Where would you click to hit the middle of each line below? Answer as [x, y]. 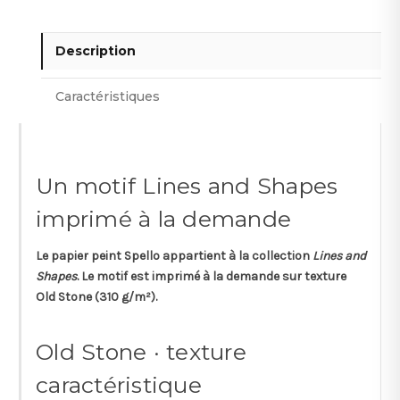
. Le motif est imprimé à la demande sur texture [212, 276]
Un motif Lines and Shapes [187, 185]
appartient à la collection [236, 255]
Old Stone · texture [141, 351]
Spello [142, 255]
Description [96, 50]
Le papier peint [80, 255]
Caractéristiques [108, 96]
